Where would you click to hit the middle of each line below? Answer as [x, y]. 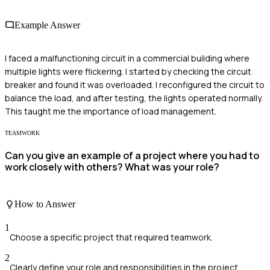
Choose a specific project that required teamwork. [111, 237]
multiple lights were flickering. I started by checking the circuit [128, 72]
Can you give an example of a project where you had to [132, 156]
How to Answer [45, 204]
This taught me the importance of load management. [111, 111]
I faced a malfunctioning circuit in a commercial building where [127, 58]
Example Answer [47, 25]
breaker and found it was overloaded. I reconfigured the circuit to [135, 85]
